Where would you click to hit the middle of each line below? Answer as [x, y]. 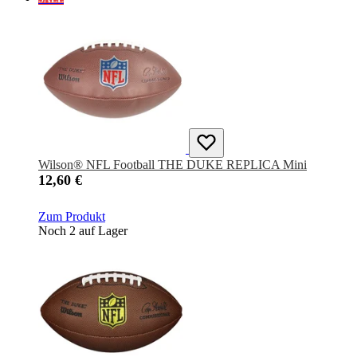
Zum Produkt [72, 217]
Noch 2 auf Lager [83, 231]
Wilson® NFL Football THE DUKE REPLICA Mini [173, 165]
